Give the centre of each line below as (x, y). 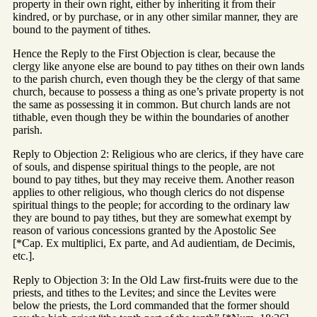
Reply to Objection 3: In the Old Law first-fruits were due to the (155, 279)
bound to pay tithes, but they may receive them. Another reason (154, 179)
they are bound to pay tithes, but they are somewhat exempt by (152, 217)
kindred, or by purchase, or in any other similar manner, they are (155, 16)
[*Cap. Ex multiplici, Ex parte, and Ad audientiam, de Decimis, (154, 243)
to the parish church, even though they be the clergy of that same (156, 79)
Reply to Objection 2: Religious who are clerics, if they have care (158, 154)
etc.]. (24, 255)
